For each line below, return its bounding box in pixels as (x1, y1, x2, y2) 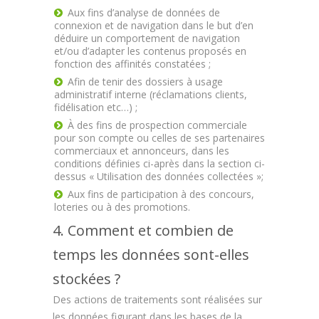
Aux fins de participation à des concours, (68, 187, 254, 201)
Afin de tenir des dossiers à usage (68, 75, 223, 88)
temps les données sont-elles (53, 245, 249, 264)
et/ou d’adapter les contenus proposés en (54, 44, 246, 58)
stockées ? (53, 269, 120, 288)
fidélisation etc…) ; (54, 100, 137, 114)
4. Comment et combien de (53, 221, 234, 240)
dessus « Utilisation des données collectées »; (54, 169, 263, 183)
